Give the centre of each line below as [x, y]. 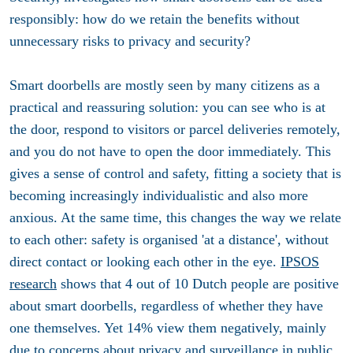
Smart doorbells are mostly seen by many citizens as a [165, 85]
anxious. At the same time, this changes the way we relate [175, 218]
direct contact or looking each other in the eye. [145, 262]
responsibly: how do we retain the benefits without [154, 19]
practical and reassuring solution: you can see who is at [167, 108]
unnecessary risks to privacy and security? [130, 41]
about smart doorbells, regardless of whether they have [166, 306]
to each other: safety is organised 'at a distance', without [169, 240]
